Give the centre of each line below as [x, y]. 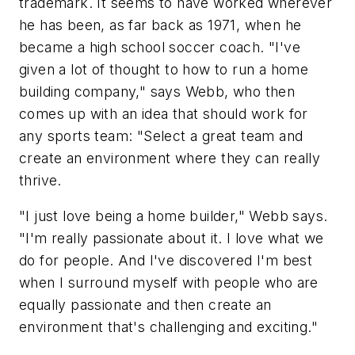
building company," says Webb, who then [157, 91]
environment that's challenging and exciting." [168, 327]
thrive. [40, 180]
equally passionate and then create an [145, 305]
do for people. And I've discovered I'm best [166, 261]
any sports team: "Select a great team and [161, 136]
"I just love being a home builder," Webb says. [174, 216]
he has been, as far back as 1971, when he [160, 25]
